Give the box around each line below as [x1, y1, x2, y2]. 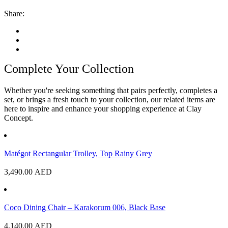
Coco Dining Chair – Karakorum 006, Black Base [4, 203, 165, 212]
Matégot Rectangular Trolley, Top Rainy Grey [4, 149, 152, 158]
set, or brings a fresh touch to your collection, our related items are [4, 95, 215, 104]
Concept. [4, 113, 33, 123]
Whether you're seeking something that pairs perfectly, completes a [4, 86, 217, 95]
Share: [4, 9, 24, 18]
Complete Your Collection [4, 62, 134, 76]
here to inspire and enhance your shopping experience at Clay [4, 104, 202, 113]
